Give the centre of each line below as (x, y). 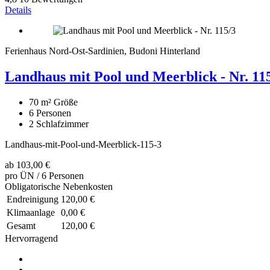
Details (18, 10)
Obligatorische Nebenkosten (59, 187)
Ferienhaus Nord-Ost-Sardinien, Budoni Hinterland (102, 51)
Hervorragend (31, 239)
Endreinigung (33, 199)
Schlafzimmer (62, 124)
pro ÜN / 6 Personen (44, 176)
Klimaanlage (31, 213)
